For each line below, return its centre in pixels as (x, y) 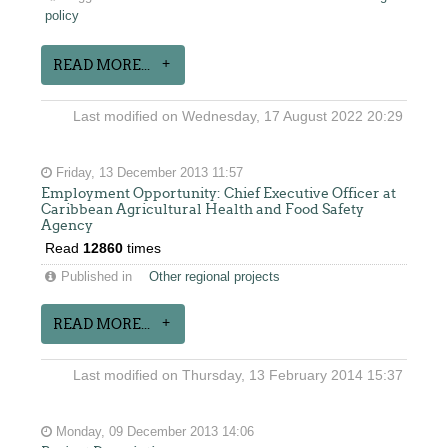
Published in (97, 277)
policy (62, 16)
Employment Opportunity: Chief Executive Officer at (219, 193)
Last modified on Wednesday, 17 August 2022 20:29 (237, 116)
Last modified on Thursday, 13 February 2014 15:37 (237, 375)
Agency (67, 225)
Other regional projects (215, 277)
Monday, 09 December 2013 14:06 (153, 432)
